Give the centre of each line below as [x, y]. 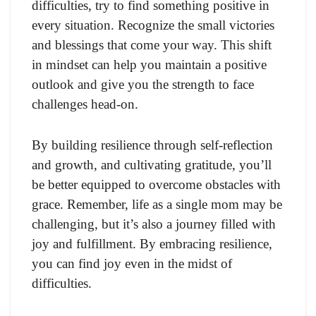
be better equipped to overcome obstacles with [156, 184]
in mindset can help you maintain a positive [149, 64]
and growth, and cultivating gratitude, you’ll [152, 164]
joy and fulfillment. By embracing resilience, [152, 243]
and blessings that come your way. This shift [152, 44]
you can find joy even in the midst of [132, 263]
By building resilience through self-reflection [152, 145]
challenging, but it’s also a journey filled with [154, 224]
